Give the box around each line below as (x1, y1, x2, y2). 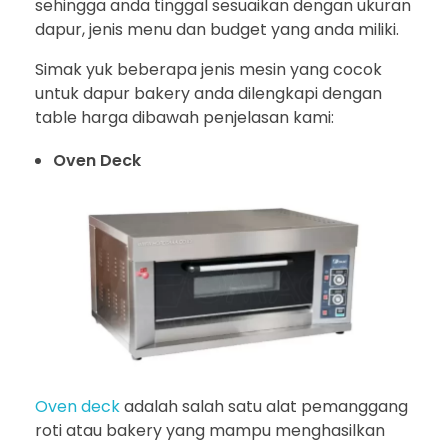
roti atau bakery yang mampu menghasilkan (35, 418, 385, 442)
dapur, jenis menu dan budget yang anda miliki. (35, 18, 399, 42)
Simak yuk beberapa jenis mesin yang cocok (35, 58, 382, 82)
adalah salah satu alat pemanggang (120, 394, 408, 418)
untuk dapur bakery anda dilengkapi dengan (35, 82, 382, 106)
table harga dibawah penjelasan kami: (35, 106, 334, 130)
